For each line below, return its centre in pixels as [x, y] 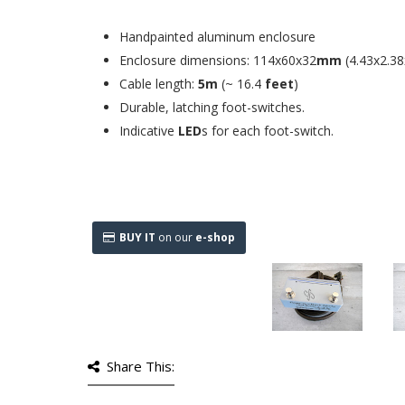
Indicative [149, 131]
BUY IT [137, 237]
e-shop [215, 237]
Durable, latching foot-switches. [212, 107]
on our [175, 237]
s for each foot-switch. [268, 131]
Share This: [141, 366]
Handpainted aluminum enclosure [219, 37]
